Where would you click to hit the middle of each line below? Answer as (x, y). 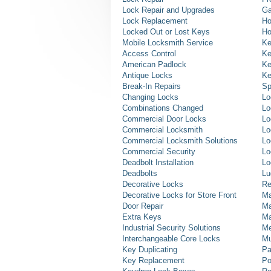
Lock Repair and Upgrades (168, 10)
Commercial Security (159, 152)
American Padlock (154, 65)
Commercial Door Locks (164, 119)
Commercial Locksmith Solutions (180, 141)
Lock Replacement (155, 21)
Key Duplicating (150, 250)
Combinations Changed (163, 108)
